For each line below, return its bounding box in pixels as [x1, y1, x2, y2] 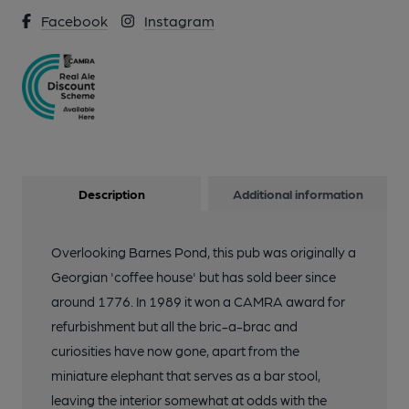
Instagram [144, 12, 215, 29]
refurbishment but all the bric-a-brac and [51, 318, 298, 335]
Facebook [41, 12, 108, 29]
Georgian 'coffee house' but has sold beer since [51, 268, 336, 286]
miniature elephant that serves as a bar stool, [51, 367, 320, 384]
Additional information [232, 186, 363, 202]
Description [78, 186, 145, 202]
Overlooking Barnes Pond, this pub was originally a [51, 244, 356, 261]
